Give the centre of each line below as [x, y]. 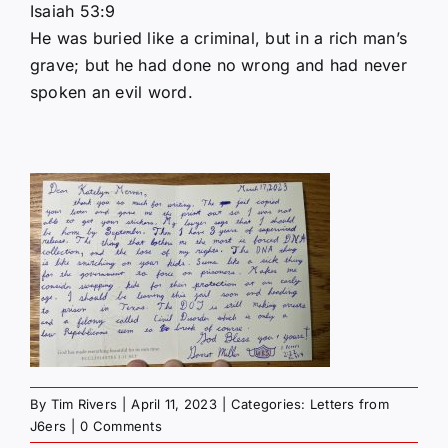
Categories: [270, 403]
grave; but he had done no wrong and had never [218, 64]
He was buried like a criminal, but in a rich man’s [218, 37]
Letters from [349, 403]
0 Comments [121, 425]
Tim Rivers [84, 403]
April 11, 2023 [174, 403]
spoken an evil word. [111, 91]
